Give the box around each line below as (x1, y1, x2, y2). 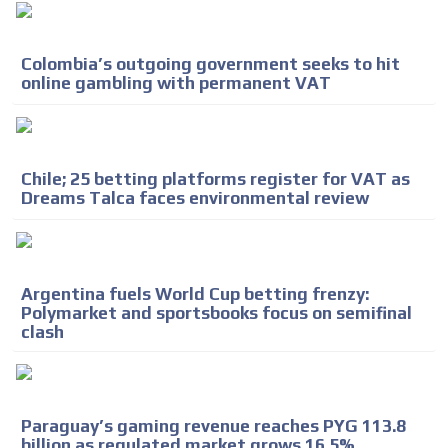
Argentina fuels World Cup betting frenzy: (21, 283, 369, 304)
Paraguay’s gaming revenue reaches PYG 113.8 (21, 415, 406, 436)
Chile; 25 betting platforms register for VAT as (21, 168, 410, 189)
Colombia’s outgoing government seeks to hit (21, 53, 400, 74)
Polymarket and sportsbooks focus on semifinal (21, 302, 412, 323)
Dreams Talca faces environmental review (21, 187, 369, 208)
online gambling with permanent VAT (21, 72, 331, 93)
